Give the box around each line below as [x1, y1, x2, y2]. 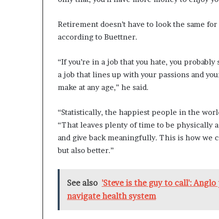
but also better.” [58, 145, 114, 155]
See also [67, 177, 98, 188]
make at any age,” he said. [58, 82, 149, 92]
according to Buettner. [58, 32, 137, 42]
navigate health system [67, 191, 156, 201]
